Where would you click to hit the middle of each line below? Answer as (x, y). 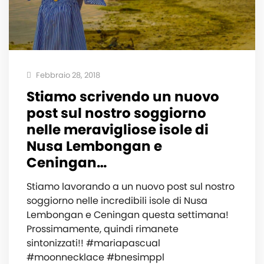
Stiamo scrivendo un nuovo (123, 96)
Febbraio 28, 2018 (67, 75)
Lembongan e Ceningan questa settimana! (128, 214)
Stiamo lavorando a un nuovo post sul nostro (131, 186)
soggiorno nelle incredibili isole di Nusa (117, 200)
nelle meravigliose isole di (118, 129)
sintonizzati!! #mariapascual (93, 243)
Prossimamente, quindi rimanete (103, 229)
